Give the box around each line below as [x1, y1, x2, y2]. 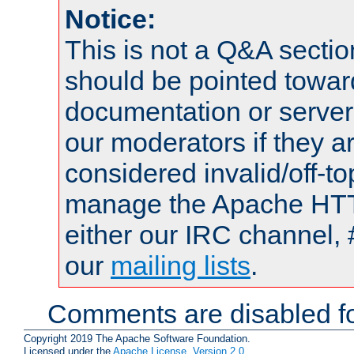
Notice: [65, 4, 156, 35]
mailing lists [111, 250, 250, 281]
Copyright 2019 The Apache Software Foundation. [24, 333, 250, 345]
